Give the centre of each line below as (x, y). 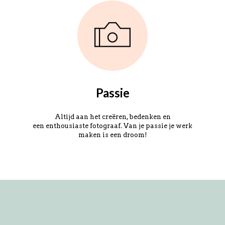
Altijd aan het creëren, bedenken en (113, 117)
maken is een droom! (113, 135)
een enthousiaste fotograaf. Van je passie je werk (113, 126)
